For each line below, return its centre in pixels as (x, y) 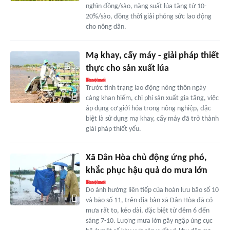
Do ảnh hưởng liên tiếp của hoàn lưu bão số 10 (152, 190)
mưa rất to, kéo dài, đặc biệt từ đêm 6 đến (147, 211)
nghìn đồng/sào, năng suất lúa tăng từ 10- (146, 7)
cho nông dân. (106, 27)
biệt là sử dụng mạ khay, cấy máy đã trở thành (152, 119)
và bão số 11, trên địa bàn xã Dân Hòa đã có (149, 201)
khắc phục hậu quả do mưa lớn (146, 171)
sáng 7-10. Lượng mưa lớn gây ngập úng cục (149, 221)
